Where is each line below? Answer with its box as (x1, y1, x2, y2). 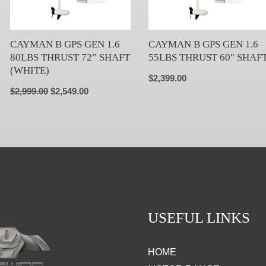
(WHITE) (10, 64, 50, 76)
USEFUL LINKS (148, 210, 250, 226)
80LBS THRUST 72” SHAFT (10, 51, 131, 63)
